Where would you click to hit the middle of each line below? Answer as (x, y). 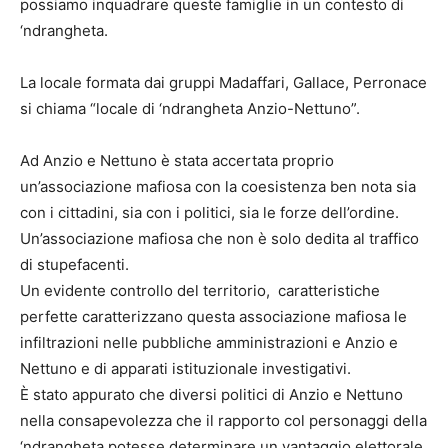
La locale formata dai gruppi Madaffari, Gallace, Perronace (223, 82)
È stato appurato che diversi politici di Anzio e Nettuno (211, 394)
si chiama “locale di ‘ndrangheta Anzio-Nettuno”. (190, 108)
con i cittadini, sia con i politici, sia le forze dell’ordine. (209, 212)
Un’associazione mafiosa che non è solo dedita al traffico (219, 238)
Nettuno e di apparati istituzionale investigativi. (185, 368)
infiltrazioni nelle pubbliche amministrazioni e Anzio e (209, 342)
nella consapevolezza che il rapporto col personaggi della (223, 420)
